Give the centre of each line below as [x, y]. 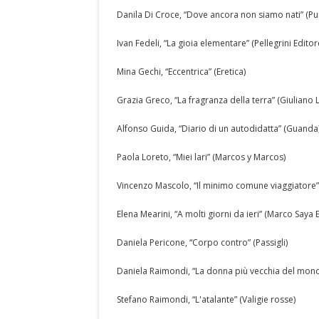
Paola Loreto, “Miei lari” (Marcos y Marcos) [201, 157]
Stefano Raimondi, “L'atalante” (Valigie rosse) [206, 299]
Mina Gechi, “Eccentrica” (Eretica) [181, 72]
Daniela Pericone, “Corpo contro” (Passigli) [202, 242]
